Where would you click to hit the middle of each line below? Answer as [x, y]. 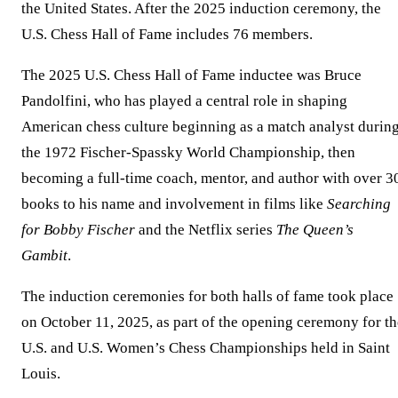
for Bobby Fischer [78, 229]
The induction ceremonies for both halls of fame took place [207, 296]
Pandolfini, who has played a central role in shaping [184, 100]
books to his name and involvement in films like [174, 203]
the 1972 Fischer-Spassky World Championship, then [188, 152]
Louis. [41, 373]
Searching [359, 203]
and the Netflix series [206, 229]
